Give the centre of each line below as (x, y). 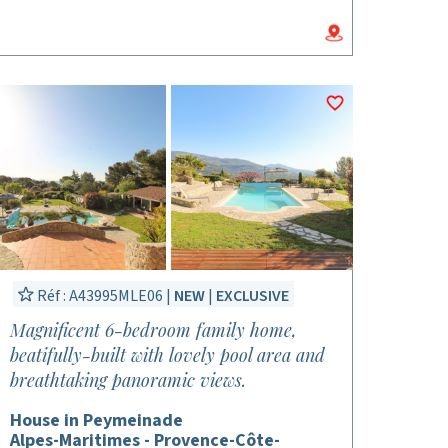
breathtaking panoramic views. (127, 380)
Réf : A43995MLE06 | (103, 296)
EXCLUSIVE (252, 296)
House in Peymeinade (96, 420)
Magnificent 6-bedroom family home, (153, 330)
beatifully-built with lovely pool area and (167, 355)
